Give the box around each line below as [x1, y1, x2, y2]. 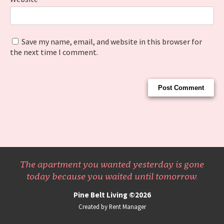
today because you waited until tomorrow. [26, 171, 198, 181]
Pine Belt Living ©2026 [73, 190, 151, 199]
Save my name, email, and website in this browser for [21, 36, 202, 46]
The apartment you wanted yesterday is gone [20, 159, 204, 169]
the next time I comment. [10, 47, 98, 57]
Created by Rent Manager [78, 202, 146, 210]
